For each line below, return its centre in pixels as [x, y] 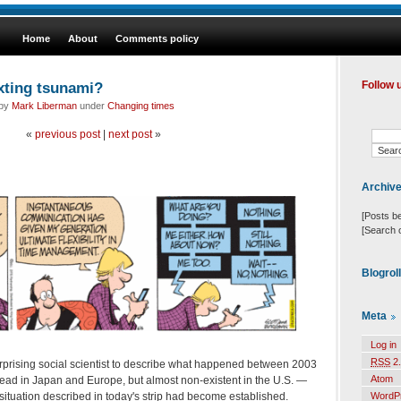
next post [130, 134]
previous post [67, 134]
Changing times [141, 105]
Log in [384, 345]
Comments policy [157, 38]
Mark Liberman [44, 105]
